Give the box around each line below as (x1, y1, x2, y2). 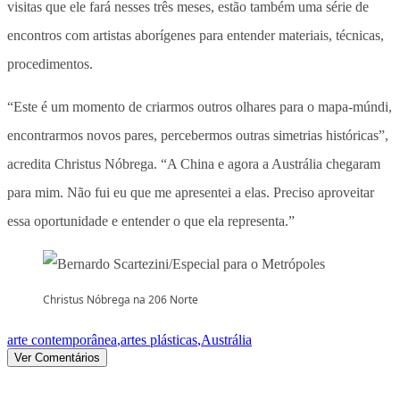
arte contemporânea (7, 332, 117, 348)
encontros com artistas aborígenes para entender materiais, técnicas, (7, 28, 384, 44)
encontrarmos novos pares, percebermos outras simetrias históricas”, (7, 128, 388, 144)
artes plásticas (121, 332, 197, 348)
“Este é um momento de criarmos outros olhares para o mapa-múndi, (7, 99, 392, 115)
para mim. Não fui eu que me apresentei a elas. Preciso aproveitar (7, 185, 374, 201)
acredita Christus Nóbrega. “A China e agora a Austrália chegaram (7, 156, 380, 172)
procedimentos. (7, 56, 93, 72)
